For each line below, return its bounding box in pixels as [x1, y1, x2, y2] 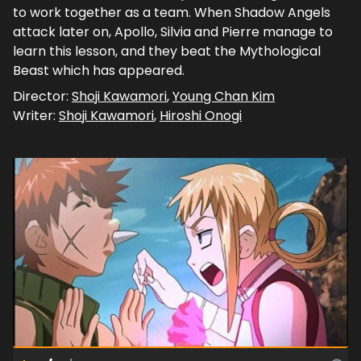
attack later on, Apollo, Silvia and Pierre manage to [13, 22, 333, 41]
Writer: [13, 106, 59, 125]
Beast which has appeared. [13, 60, 185, 80]
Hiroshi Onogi [160, 106, 242, 125]
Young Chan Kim [172, 86, 275, 106]
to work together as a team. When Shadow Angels [13, 2, 330, 22]
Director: [13, 86, 72, 106]
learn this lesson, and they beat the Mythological [13, 41, 321, 60]
